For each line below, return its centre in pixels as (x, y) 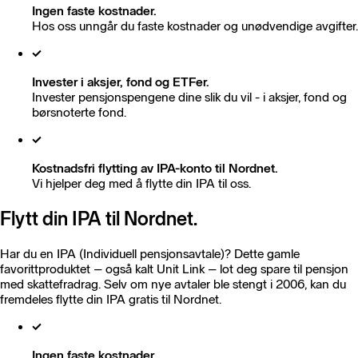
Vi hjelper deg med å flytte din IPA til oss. (141, 183)
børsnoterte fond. (79, 112)
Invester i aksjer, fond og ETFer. (121, 82)
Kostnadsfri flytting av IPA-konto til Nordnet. (155, 168)
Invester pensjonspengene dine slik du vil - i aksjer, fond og (189, 97)
